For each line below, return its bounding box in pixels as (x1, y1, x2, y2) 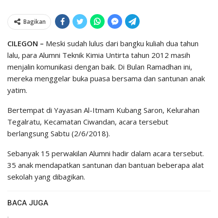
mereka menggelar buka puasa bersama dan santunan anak (7, 73, 205, 84)
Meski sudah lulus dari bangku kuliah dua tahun (44, 38, 199, 49)
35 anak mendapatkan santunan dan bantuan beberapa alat (7, 160, 204, 170)
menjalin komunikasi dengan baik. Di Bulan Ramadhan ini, (7, 62, 192, 72)
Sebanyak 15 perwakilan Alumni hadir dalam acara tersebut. (7, 148, 204, 159)
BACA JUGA (7, 199, 48, 208)
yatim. (7, 85, 27, 95)
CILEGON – (7, 38, 44, 49)
